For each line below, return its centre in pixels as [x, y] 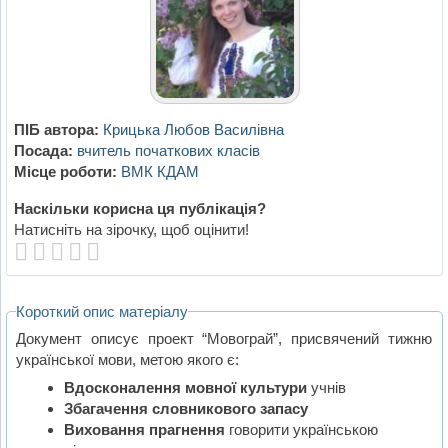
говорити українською [301, 430]
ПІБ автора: [56, 130]
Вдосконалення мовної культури [185, 388]
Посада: [43, 151]
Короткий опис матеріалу [102, 312]
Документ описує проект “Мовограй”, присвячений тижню [224, 338]
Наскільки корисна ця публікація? [139, 209]
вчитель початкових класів [168, 151]
